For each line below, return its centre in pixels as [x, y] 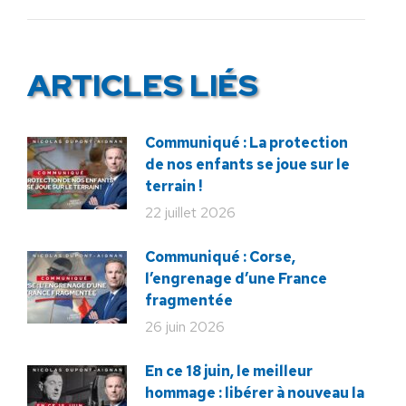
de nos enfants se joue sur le [247, 164]
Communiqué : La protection [246, 143]
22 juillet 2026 [190, 213]
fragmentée [189, 300]
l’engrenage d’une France [236, 279]
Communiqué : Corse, [220, 257]
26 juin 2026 [185, 327]
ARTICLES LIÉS [143, 85]
